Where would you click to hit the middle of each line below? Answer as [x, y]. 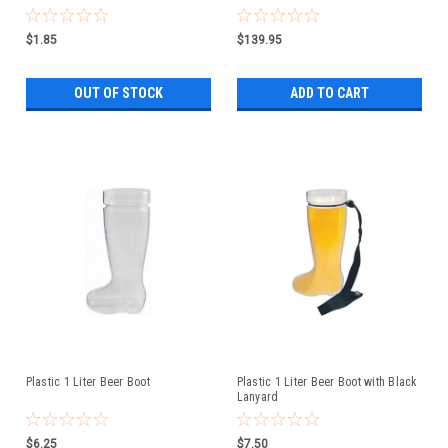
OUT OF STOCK [118, 93]
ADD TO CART [329, 93]
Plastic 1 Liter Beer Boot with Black [327, 382]
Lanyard [257, 397]
